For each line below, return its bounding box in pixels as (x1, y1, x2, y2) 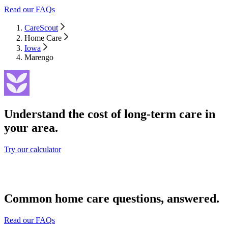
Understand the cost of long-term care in (4, 107, 215, 121)
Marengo (24, 52, 53, 62)
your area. (4, 121, 58, 135)
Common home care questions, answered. (4, 192, 219, 206)
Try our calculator (4, 145, 61, 154)
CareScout (24, 23, 58, 32)
